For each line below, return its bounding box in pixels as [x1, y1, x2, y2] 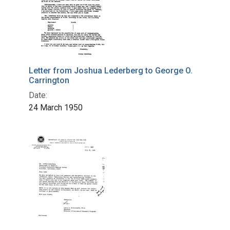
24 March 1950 [29, 102, 83, 112]
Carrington [29, 75, 69, 85]
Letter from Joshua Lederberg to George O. [29, 65, 193, 75]
